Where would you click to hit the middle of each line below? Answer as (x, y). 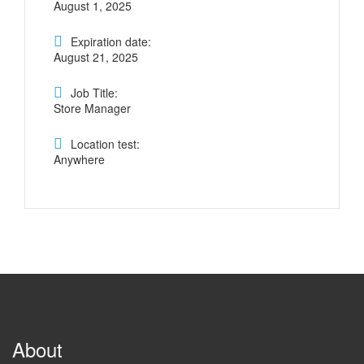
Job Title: (94, 93)
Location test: (105, 144)
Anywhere (79, 160)
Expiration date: (111, 42)
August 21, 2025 (96, 57)
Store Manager (92, 108)
